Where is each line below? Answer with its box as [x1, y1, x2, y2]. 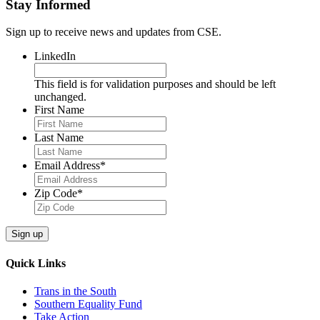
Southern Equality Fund [34, 297, 142, 310]
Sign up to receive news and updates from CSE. [6, 26, 221, 39]
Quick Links [6, 256, 66, 269]
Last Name [34, 131, 84, 144]
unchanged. [34, 91, 86, 104]
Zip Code [34, 187, 77, 200]
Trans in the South [34, 284, 116, 297]
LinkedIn [34, 50, 76, 63]
